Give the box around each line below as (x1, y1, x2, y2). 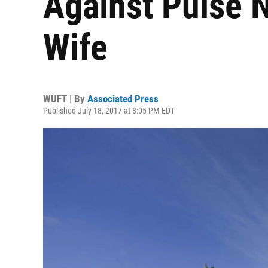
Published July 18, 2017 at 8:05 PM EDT (43, 106, 175, 115)
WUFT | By (43, 93, 87, 105)
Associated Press (87, 93, 159, 105)
